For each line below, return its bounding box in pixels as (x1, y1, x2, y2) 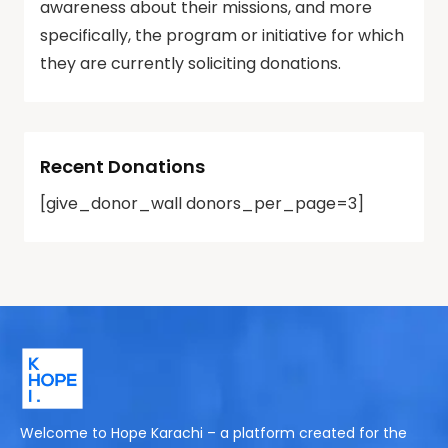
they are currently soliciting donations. (40, 52, 341, 76)
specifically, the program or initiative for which (40, 24, 404, 48)
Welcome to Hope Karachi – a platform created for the (20, 423, 407, 444)
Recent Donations (40, 154, 205, 180)
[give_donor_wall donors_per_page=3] (40, 192, 364, 216)
